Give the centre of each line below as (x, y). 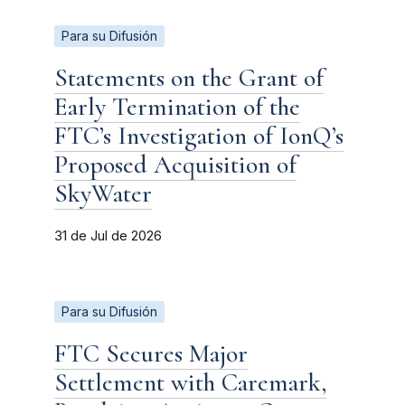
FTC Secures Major (151, 353)
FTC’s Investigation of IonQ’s (199, 135)
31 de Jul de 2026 (108, 235)
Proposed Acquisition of (175, 164)
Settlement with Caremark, (190, 382)
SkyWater (103, 193)
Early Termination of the (177, 106)
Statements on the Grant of (189, 77)
